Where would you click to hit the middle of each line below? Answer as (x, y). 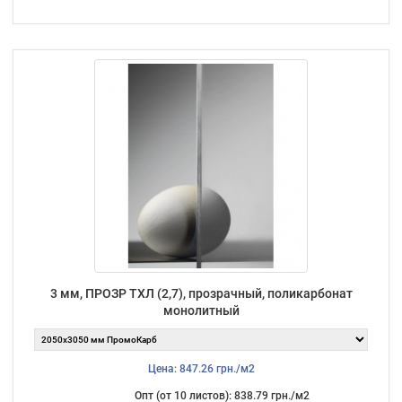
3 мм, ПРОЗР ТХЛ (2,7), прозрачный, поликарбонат (201, 293)
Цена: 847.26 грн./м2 (201, 368)
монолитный (201, 310)
